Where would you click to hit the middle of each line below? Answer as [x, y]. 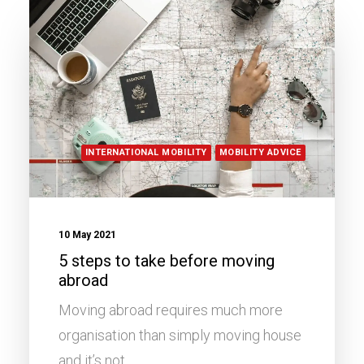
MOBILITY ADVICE [260, 153]
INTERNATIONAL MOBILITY [146, 153]
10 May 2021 [87, 235]
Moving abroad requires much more [171, 310]
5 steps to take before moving [167, 261]
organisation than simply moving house [180, 336]
